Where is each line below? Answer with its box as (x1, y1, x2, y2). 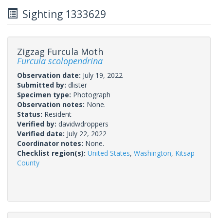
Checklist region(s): (17, 148, 88, 158)
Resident (44, 109, 72, 119)
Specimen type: (17, 90, 73, 99)
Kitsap (175, 148, 195, 158)
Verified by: (17, 119, 58, 128)
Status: (17, 109, 44, 119)
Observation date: (17, 70, 83, 80)
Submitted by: (17, 80, 68, 90)
